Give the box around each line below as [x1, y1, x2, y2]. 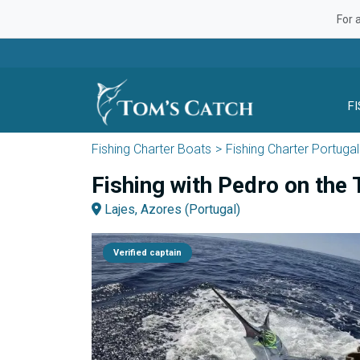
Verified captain [113, 247, 182, 258]
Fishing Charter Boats [92, 141, 211, 157]
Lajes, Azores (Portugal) [101, 202, 240, 217]
